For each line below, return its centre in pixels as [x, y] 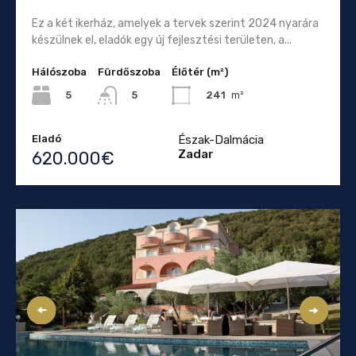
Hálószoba [59, 72]
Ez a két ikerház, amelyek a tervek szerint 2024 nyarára [175, 23]
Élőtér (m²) [200, 72]
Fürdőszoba [129, 72]
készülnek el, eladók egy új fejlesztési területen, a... [162, 40]
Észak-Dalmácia [221, 139]
